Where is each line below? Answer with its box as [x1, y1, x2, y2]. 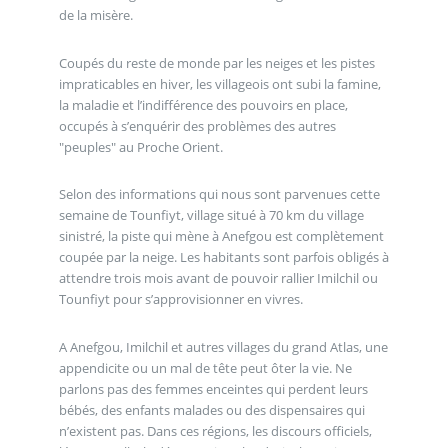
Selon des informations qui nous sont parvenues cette [58, 185, 380, 204]
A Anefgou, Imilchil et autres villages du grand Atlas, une [58, 337, 388, 356]
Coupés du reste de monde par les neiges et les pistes [58, 53, 375, 72]
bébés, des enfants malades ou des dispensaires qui [58, 400, 365, 419]
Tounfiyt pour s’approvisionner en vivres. [58, 290, 303, 309]
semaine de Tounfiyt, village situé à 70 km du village [58, 206, 364, 225]
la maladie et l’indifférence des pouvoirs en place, [58, 95, 348, 114]
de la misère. [58, 5, 133, 24]
